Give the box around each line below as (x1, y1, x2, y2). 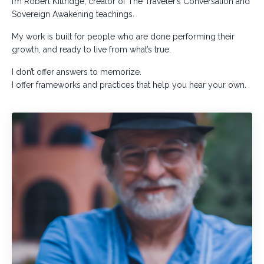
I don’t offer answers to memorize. (12, 67, 141, 77)
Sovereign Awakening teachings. (12, 9, 134, 19)
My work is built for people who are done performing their (12, 31, 235, 41)
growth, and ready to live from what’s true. (12, 44, 171, 54)
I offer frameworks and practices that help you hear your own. (12, 80, 246, 90)
